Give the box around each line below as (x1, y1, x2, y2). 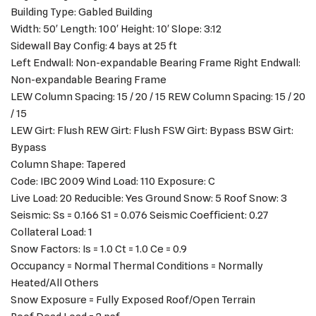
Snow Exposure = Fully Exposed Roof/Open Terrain (11, 293, 255, 307)
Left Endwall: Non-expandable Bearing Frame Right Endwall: (11, 56, 300, 70)
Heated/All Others (11, 276, 99, 290)
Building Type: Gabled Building (11, 6, 152, 19)
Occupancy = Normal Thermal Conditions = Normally (11, 260, 263, 273)
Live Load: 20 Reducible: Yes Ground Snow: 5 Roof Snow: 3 (11, 192, 287, 205)
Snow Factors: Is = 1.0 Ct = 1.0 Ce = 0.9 (11, 243, 187, 256)
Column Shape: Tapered (11, 158, 126, 171)
